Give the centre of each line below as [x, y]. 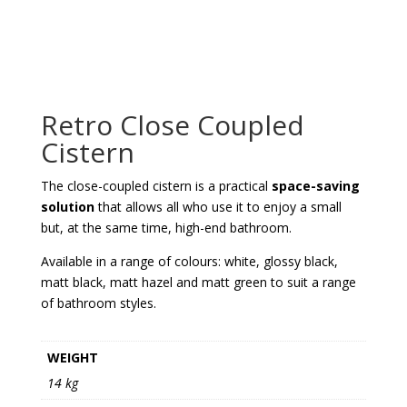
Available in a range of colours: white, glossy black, [189, 261]
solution [67, 206]
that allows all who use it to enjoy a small [218, 206]
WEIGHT [72, 357]
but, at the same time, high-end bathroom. [166, 227]
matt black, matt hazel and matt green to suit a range [198, 282]
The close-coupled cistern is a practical [156, 185]
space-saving [315, 185]
